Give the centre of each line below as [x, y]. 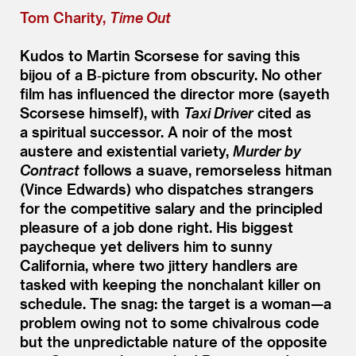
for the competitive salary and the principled [171, 207]
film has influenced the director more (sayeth [175, 93]
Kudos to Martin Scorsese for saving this [160, 55]
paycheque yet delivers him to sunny [146, 246]
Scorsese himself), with [102, 112]
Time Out [140, 17]
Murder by [267, 150]
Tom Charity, [65, 17]
